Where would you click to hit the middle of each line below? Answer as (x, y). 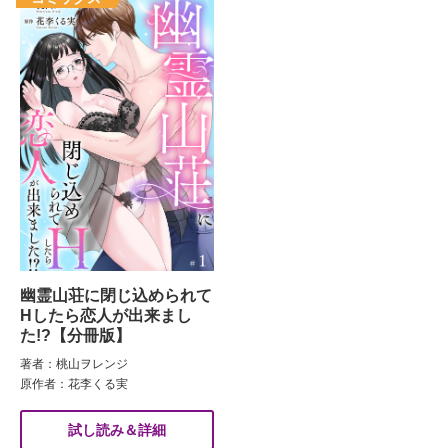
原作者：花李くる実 (74, 383)
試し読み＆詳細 (117, 429)
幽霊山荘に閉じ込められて (116, 295)
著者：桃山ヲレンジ (74, 363)
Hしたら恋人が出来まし (106, 315)
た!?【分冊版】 (75, 335)
